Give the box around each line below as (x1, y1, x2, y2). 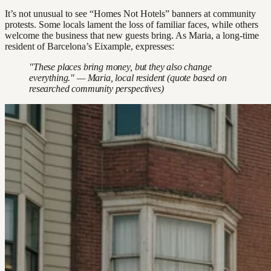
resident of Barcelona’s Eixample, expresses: (5, 41, 174, 51)
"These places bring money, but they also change (29, 61, 212, 72)
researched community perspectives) (29, 83, 164, 94)
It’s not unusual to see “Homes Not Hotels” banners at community (5, 8, 256, 19)
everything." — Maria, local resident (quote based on (29, 72, 227, 83)
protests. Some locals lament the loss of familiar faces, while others (5, 19, 258, 30)
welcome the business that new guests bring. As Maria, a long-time (5, 30, 259, 41)
